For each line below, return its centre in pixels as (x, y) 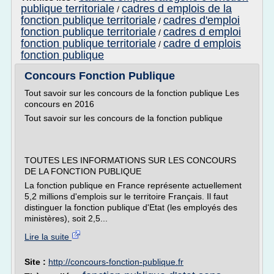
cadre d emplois (202, 43)
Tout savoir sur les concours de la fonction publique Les (132, 93)
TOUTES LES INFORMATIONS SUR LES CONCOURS (130, 160)
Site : (36, 262)
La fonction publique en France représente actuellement (133, 185)
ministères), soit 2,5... (66, 218)
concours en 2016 (59, 104)
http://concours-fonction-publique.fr (116, 262)
